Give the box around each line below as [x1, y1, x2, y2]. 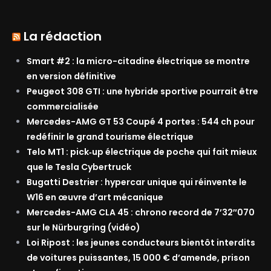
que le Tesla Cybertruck [27, 160, 131, 173]
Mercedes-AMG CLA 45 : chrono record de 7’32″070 [27, 206, 255, 218]
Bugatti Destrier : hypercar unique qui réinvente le [27, 175, 247, 188]
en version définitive [27, 70, 116, 82]
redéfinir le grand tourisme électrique [27, 130, 194, 143]
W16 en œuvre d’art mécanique [27, 191, 163, 203]
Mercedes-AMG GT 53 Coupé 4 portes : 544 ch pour [27, 115, 255, 128]
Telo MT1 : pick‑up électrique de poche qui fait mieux [27, 145, 257, 158]
